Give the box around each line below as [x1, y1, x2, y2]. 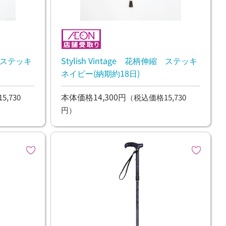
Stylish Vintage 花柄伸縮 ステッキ [61, 54, 197, 67]
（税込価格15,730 [126, 91, 186, 102]
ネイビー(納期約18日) [61, 67, 140, 80]
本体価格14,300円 [61, 90, 126, 103]
